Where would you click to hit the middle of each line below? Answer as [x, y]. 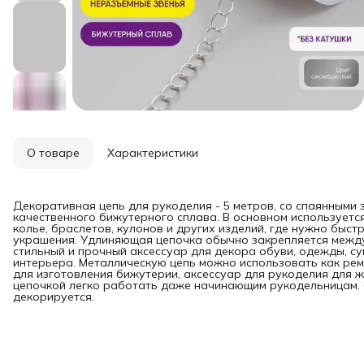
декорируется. [54, 296]
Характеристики [153, 152]
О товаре [53, 152]
